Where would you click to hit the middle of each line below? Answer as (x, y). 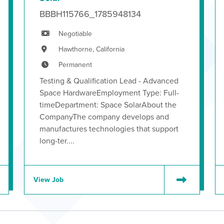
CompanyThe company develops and (104, 117)
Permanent (75, 65)
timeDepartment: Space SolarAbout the (108, 105)
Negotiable (75, 34)
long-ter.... (57, 141)
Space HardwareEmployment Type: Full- (109, 93)
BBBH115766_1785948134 (90, 14)
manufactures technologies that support (109, 129)
